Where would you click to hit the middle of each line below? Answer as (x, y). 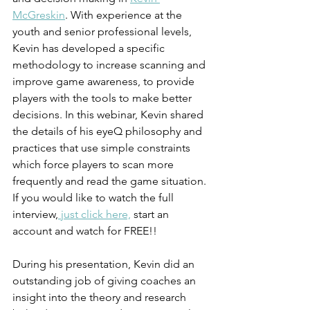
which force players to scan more (94, 165)
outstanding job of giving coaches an (106, 281)
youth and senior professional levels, (103, 32)
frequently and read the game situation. (111, 181)
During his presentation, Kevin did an (105, 264)
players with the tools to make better (103, 98)
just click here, (94, 215)
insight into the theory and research (101, 298)
